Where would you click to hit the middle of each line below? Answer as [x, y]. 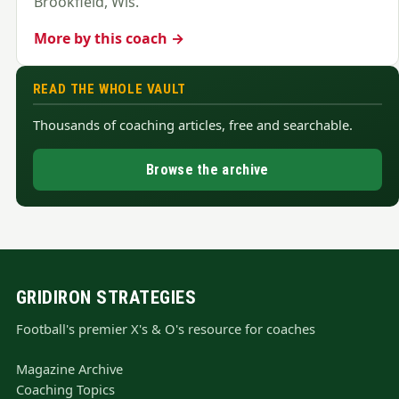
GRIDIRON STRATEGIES [106, 298]
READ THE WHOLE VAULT [109, 90]
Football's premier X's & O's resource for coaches [165, 328]
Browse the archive [208, 170]
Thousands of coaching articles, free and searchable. [192, 125]
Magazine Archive [69, 368]
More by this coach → [109, 38]
